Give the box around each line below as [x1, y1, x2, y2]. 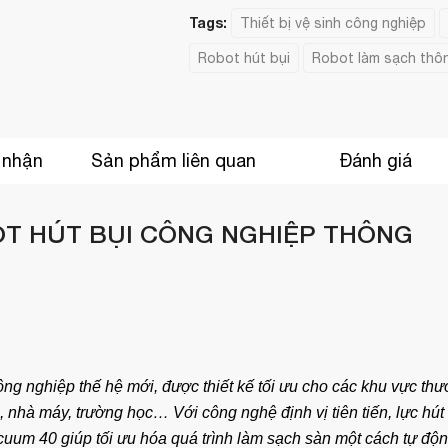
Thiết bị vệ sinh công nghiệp [239, 15, 426, 31]
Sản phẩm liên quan [90, 150, 256, 171]
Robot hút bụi [197, 50, 290, 66]
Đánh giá [338, 150, 412, 171]
